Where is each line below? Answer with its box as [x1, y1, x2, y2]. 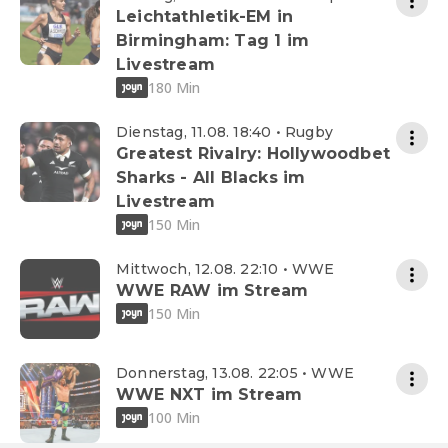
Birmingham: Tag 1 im [116, 31, 309, 51]
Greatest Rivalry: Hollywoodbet [116, 144, 390, 164]
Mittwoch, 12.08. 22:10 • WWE [116, 260, 335, 279]
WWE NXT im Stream [116, 385, 303, 405]
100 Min [148, 407, 200, 427]
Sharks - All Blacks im [116, 168, 306, 188]
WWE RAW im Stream [116, 281, 309, 301]
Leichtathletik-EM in [116, 7, 293, 27]
